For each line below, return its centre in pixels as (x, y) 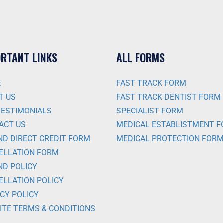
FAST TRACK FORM (151, 83)
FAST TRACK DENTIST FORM (168, 97)
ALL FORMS (141, 57)
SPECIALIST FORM (150, 111)
